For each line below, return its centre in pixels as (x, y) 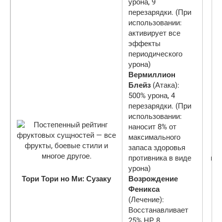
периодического (155, 54)
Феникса (144, 189)
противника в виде (160, 158)
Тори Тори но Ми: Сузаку (66, 179)
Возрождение (153, 179)
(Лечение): (146, 199)
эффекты (144, 43)
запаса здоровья (157, 147)
